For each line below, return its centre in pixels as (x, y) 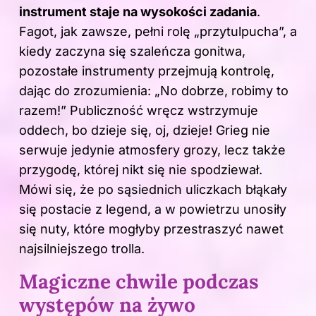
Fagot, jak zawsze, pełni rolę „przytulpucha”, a (158, 31)
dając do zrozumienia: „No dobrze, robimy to (154, 90)
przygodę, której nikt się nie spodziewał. (141, 169)
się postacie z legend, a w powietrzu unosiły (153, 209)
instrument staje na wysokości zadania (138, 11)
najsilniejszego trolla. (82, 248)
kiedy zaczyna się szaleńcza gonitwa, (132, 51)
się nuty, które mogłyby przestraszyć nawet (151, 229)
